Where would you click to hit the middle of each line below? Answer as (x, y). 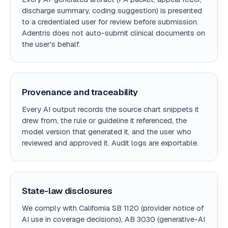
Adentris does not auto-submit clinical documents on (113, 33)
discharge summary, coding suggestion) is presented (112, 10)
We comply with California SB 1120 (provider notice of (113, 208)
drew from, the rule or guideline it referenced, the (104, 120)
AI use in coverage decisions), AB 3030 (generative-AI (113, 219)
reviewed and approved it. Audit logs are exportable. (110, 143)
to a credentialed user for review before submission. (110, 22)
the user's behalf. (51, 44)
